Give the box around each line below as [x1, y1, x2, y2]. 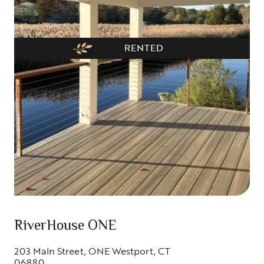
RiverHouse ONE [14, 216, 117, 238]
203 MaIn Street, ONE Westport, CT [14, 244, 170, 259]
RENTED [124, 41, 163, 55]
